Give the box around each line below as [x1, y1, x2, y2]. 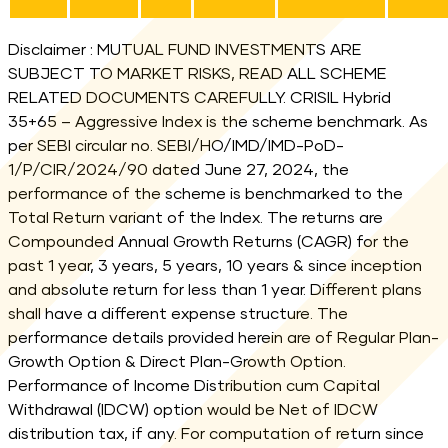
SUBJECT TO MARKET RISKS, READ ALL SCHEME [8, 66, 387, 83]
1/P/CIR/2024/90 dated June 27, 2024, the [8, 162, 349, 179]
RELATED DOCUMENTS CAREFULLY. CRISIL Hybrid [8, 90, 391, 107]
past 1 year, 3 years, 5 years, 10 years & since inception [8, 258, 422, 275]
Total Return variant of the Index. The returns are [8, 210, 383, 227]
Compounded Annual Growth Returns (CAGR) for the [8, 234, 409, 251]
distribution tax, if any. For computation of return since [8, 426, 424, 443]
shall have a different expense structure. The [8, 306, 348, 323]
